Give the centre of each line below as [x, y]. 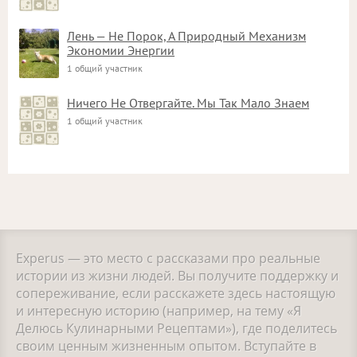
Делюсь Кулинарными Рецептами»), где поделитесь [177, 328]
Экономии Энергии [121, 50]
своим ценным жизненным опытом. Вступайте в [166, 346]
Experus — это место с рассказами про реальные [168, 258]
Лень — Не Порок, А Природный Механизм [186, 36]
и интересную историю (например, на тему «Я [159, 311]
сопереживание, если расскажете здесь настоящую [176, 293]
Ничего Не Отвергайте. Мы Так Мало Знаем [188, 103]
